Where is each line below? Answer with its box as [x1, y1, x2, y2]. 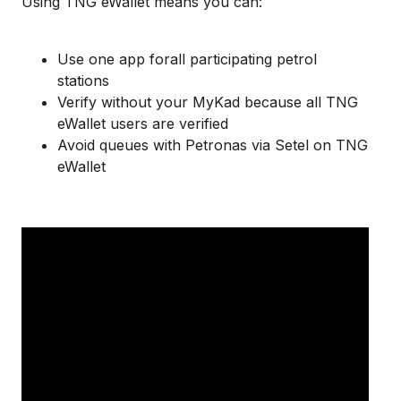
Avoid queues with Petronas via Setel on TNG [57, 135, 368, 154]
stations [57, 71, 109, 90]
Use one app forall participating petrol [57, 49, 317, 68]
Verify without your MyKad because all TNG [57, 92, 358, 111]
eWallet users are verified [57, 114, 228, 132]
